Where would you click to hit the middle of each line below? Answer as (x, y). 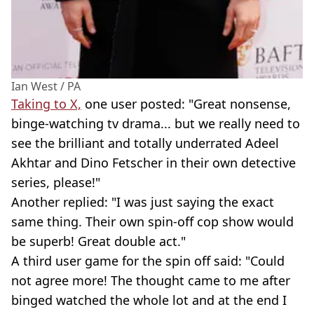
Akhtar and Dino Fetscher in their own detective (153, 163)
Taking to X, (46, 104)
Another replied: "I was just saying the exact (143, 202)
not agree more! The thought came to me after (151, 281)
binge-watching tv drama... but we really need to (156, 124)
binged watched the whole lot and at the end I (149, 300)
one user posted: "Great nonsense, (186, 104)
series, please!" (56, 183)
